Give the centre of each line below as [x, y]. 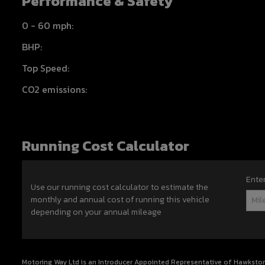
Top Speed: [46, 68]
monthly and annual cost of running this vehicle [120, 199]
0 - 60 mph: [48, 25]
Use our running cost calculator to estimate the [119, 187]
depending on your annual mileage [96, 212]
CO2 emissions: [54, 89]
